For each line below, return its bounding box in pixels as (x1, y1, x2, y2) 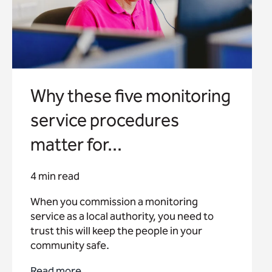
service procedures (30, 109, 179, 132)
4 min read (30, 169, 80, 183)
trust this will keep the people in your (30, 224, 202, 238)
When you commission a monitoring (30, 195, 198, 209)
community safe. (30, 239, 109, 253)
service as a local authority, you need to (30, 209, 214, 223)
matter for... (30, 134, 122, 156)
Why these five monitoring (30, 85, 231, 107)
